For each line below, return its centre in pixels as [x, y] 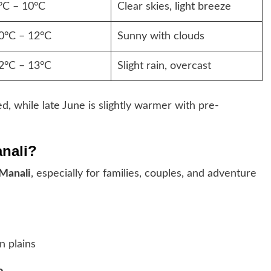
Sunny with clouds [161, 36]
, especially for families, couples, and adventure [144, 173]
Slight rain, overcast [164, 66]
